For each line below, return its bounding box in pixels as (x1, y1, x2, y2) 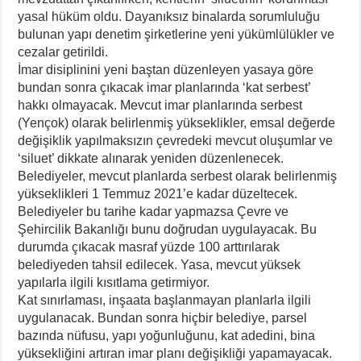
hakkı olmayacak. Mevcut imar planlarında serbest (18, 98, 303, 113)
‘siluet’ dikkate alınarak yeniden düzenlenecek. (18, 151, 284, 166)
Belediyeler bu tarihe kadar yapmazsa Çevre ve (18, 205, 289, 219)
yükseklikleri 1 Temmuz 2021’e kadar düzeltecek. (18, 187, 298, 201)
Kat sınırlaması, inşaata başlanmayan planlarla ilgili (18, 293, 312, 308)
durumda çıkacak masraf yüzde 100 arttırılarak (18, 240, 280, 255)
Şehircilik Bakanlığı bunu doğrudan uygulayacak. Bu (18, 222, 317, 237)
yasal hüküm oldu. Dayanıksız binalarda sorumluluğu (18, 10, 321, 24)
